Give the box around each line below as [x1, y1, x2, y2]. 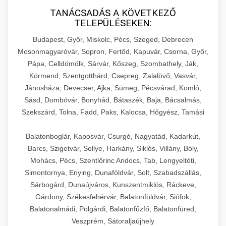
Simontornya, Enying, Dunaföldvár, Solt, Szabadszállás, [25, 168, 201, 177]
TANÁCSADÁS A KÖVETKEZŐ [50, 7, 176, 19]
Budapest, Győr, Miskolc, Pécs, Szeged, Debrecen [33, 35, 193, 43]
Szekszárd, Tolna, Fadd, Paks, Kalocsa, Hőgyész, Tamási [22, 107, 204, 116]
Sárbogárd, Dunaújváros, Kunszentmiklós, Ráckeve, [30, 180, 196, 189]
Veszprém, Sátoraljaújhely [72, 216, 154, 225]
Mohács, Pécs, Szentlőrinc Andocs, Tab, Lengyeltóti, [30, 156, 196, 164]
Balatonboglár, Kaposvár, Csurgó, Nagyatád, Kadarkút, [26, 132, 200, 140]
